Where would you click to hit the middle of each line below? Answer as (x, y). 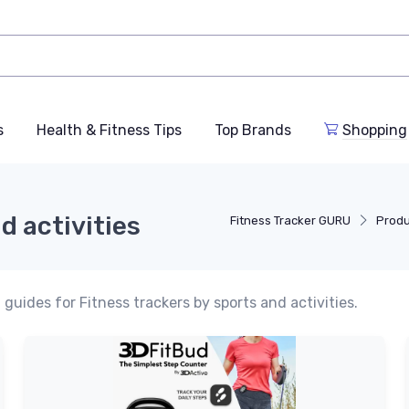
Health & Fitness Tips (109, 130)
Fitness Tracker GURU (290, 220)
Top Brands (253, 130)
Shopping (375, 130)
